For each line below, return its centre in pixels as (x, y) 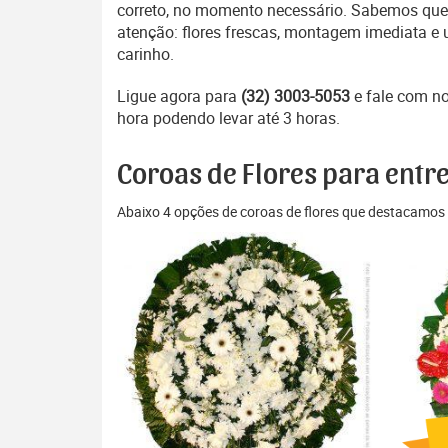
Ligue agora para (179, 96)
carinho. (145, 54)
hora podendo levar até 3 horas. (228, 118)
